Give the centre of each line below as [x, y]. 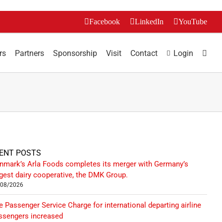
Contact [144, 53]
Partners [29, 53]
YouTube [193, 22]
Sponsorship [75, 53]
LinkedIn [149, 22]
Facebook [105, 22]
